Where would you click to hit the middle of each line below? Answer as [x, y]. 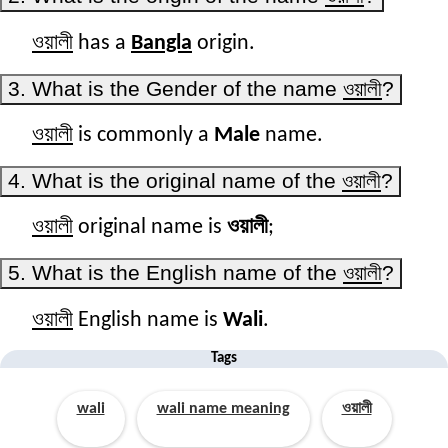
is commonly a [143, 135]
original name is [150, 228]
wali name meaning [223, 408]
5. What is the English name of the [175, 273]
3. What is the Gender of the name [175, 88]
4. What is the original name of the [175, 181]
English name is [148, 320]
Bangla [161, 43]
